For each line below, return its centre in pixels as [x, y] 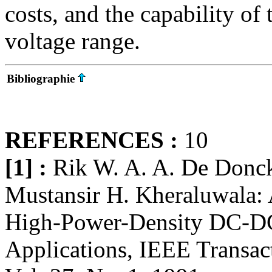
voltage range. [73, 41]
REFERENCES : [94, 140]
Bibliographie [41, 79]
